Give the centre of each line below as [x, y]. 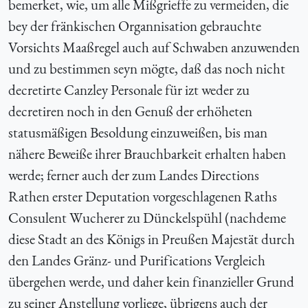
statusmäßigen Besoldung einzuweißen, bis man [138, 132]
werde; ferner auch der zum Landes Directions [134, 175]
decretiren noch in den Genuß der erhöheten [130, 111]
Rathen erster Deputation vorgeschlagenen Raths [143, 196]
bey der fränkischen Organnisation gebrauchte [135, 25]
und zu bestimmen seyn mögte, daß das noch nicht [147, 68]
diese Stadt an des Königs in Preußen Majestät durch [152, 239]
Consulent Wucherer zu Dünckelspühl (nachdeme [147, 217]
